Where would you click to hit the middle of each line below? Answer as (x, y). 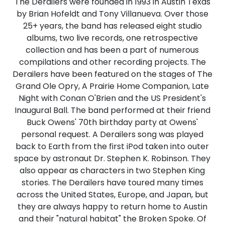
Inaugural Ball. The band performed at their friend (112, 110)
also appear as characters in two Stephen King (113, 171)
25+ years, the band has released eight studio (112, 26)
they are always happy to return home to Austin (112, 207)
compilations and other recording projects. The (112, 62)
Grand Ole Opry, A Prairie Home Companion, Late (113, 86)
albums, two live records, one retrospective (113, 38)
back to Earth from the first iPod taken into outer (113, 146)
